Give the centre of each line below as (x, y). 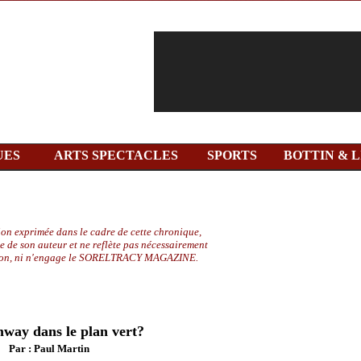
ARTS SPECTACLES (116, 155)
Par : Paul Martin (49, 349)
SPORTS (232, 155)
